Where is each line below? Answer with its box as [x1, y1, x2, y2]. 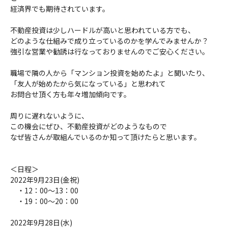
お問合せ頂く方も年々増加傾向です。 [10, 89, 131, 99]
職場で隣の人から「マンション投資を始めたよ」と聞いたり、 [10, 67, 209, 78]
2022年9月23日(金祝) [10, 174, 79, 185]
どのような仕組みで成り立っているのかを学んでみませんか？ [10, 35, 209, 46]
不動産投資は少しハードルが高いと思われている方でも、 [10, 24, 195, 35]
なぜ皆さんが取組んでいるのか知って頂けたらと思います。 [10, 131, 201, 142]
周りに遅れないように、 [10, 110, 89, 121]
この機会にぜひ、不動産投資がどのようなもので [10, 121, 167, 131]
